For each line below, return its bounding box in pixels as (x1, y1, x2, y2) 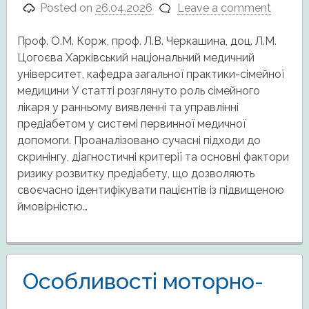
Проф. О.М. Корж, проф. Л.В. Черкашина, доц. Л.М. (17, 34, 277, 48)
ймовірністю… (17, 200, 88, 214)
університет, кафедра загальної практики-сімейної (17, 68, 284, 81)
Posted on (40, 1, 96, 15)
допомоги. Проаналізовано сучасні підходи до (17, 134, 261, 148)
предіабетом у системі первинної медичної (17, 117, 246, 131)
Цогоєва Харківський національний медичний (17, 51, 255, 65)
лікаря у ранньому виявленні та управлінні (17, 101, 239, 114)
